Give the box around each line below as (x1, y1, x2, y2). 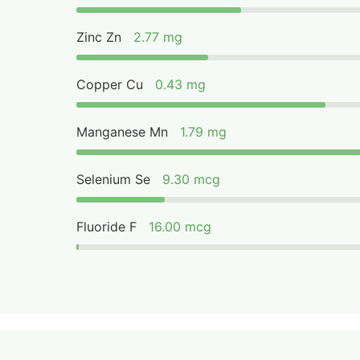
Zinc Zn (76, 29, 122, 45)
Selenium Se (76, 171, 151, 187)
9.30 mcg (162, 171, 221, 187)
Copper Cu (76, 76, 144, 92)
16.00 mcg (149, 219, 212, 235)
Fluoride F (76, 219, 137, 235)
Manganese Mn (76, 124, 169, 140)
